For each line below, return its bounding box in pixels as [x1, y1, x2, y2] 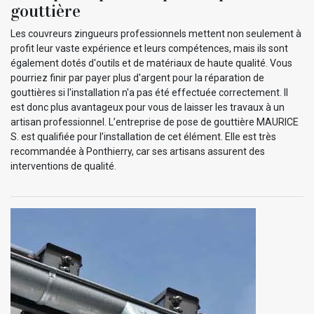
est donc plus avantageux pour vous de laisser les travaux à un [11, 102, 285, 114]
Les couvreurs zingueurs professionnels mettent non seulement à [11, 28, 301, 40]
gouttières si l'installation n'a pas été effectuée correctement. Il [11, 87, 288, 99]
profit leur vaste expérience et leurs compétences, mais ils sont [11, 43, 288, 55]
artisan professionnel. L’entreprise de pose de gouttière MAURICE [11, 116, 299, 128]
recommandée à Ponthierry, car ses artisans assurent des [11, 146, 265, 158]
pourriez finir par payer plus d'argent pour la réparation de [11, 72, 264, 84]
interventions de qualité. [11, 161, 116, 172]
